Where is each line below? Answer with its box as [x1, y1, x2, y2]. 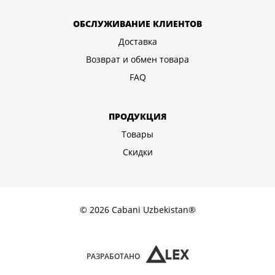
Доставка [118, 36, 157, 47]
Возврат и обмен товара [86, 53, 189, 65]
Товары [122, 128, 153, 140]
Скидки [122, 146, 153, 158]
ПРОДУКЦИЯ [108, 110, 167, 122]
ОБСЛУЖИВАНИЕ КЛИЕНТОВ [73, 18, 202, 29]
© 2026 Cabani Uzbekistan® [79, 204, 196, 215]
